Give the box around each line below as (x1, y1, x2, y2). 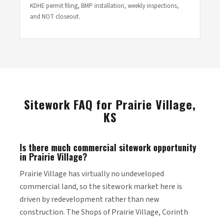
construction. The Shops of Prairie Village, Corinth (20, 207, 188, 218)
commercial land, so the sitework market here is (20, 181, 182, 192)
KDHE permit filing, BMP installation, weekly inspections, (30, 1, 179, 10)
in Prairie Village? (20, 150, 87, 163)
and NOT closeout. (30, 12, 80, 21)
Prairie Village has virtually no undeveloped (20, 168, 164, 179)
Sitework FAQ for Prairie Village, (24, 95, 196, 113)
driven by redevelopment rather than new (20, 194, 160, 205)
